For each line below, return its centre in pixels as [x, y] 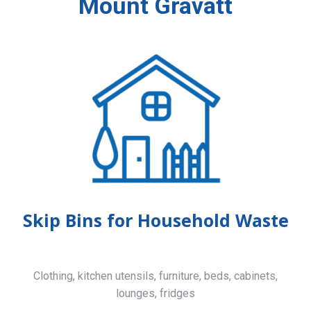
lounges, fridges [155, 294]
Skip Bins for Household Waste [155, 220]
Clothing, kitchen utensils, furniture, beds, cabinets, [155, 276]
